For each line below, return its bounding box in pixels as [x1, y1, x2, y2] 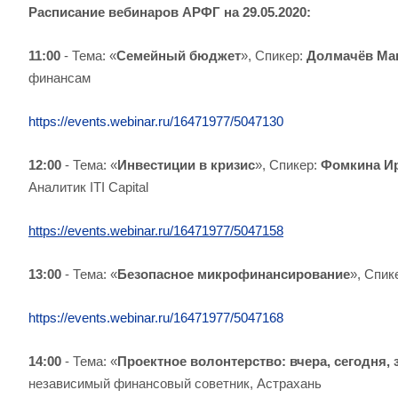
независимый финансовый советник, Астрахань [28, 376, 322, 391]
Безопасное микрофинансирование [117, 267, 350, 282]
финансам [28, 70, 91, 85]
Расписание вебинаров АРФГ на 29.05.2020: [28, 4, 311, 20]
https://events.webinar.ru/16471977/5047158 [28, 223, 283, 238]
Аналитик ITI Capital [28, 179, 148, 195]
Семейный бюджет [116, 48, 241, 63]
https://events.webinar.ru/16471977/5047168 [28, 310, 283, 325]
